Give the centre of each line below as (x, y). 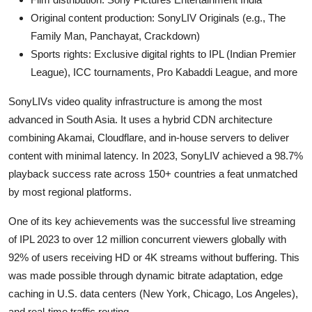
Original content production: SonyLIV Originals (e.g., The (158, 17)
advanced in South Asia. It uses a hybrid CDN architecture (140, 119)
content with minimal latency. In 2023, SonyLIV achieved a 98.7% (156, 155)
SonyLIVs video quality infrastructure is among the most (135, 101)
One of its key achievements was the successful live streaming (152, 221)
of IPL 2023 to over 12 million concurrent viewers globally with (147, 239)
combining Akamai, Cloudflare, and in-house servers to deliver (149, 137)
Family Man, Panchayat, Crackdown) (115, 36)
